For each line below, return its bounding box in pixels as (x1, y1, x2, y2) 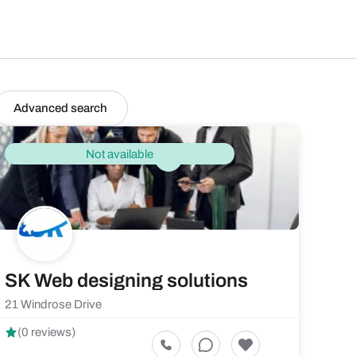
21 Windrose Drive (5, 298, 102, 311)
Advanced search (14, 102, 107, 114)
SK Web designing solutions (5, 270, 248, 291)
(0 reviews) (17, 326, 75, 339)
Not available (86, 147, 153, 161)
